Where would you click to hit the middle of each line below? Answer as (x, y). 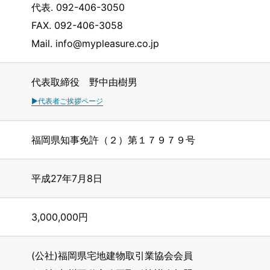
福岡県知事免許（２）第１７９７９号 (113, 140)
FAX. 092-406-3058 (77, 25)
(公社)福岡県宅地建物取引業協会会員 (112, 256)
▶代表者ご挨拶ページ (67, 101)
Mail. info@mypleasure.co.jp (95, 43)
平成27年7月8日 (67, 178)
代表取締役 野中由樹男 (84, 82)
